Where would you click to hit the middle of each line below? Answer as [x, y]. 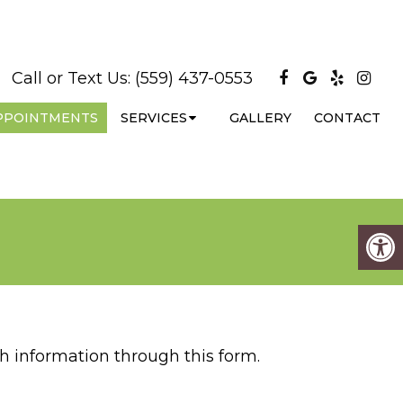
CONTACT [347, 117]
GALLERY [260, 117]
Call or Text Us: [73, 78]
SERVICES [154, 117]
